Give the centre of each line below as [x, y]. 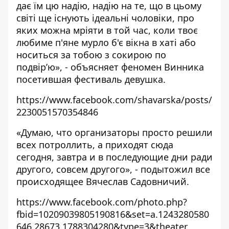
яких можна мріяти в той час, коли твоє [107, 30]
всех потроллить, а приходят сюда [95, 145]
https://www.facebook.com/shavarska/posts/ [114, 100]
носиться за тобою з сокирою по [91, 55]
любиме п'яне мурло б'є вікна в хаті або [106, 42]
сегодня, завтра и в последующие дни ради [114, 157]
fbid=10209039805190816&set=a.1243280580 [113, 214]
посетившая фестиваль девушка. [91, 79]
